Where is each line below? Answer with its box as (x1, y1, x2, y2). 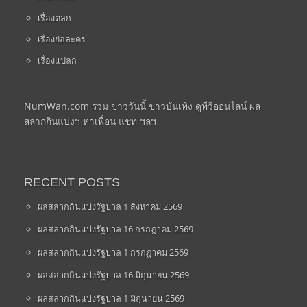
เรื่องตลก (37, 12, 71, 25)
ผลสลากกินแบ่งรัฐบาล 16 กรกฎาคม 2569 (37, 223, 193, 236)
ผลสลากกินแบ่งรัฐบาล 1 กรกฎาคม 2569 (37, 245, 188, 258)
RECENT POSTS (23, 175, 120, 189)
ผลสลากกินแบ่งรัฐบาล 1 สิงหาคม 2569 (37, 199, 182, 212)
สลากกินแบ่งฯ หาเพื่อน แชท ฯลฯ (23, 114, 156, 128)
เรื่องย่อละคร (37, 33, 86, 46)
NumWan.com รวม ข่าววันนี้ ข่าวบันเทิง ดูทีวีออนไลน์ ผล (23, 99, 260, 113)
